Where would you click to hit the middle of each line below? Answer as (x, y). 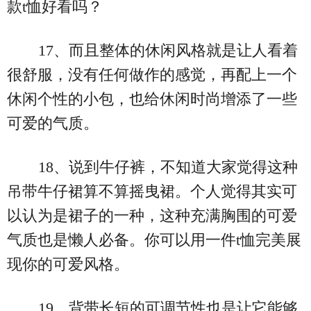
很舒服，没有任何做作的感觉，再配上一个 (152, 74)
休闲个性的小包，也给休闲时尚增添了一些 (152, 99)
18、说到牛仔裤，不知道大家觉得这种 (168, 167)
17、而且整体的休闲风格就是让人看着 (168, 50)
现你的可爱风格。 (68, 264)
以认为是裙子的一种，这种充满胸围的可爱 (152, 215)
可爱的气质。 (53, 123)
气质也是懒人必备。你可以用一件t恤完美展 (154, 239)
